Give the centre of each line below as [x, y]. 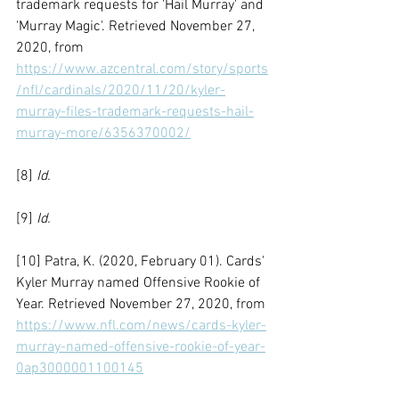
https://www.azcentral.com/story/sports [142, 69]
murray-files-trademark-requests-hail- [135, 112]
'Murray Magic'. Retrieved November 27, [137, 27]
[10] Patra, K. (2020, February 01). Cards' [142, 262]
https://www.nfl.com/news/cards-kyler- [141, 326]
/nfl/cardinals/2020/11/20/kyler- [121, 91]
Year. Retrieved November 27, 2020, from [142, 305]
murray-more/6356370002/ [103, 134]
